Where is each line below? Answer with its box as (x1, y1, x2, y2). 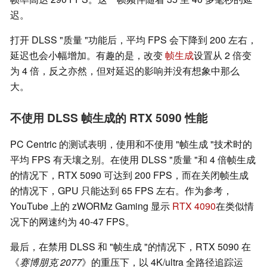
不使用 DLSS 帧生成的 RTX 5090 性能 (10, 109, 207, 126)
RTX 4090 (172, 199, 216, 213)
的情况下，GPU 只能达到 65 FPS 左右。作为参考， (10, 184, 232, 198)
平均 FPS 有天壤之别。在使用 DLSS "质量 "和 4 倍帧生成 (10, 153, 256, 167)
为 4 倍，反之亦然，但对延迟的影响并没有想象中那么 (10, 64, 240, 78)
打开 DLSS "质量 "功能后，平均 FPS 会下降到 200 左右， (10, 33, 257, 47)
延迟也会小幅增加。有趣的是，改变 (10, 48, 165, 63)
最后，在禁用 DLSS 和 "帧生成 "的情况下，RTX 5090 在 (10, 240, 251, 254)
